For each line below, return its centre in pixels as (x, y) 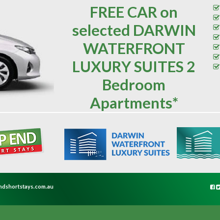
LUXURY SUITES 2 (134, 67)
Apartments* (134, 103)
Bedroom (134, 85)
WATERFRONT (134, 48)
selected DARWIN (134, 30)
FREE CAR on (134, 12)
